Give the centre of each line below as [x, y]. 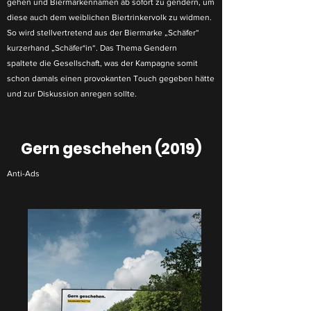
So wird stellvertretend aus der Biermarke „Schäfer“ [103, 33]
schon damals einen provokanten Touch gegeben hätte [111, 78]
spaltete [22, 63]
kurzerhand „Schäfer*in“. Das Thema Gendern [92, 48]
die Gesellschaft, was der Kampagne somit [118, 63]
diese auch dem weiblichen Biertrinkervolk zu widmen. [109, 17]
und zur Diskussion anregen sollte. [72, 94]
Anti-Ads [23, 174]
